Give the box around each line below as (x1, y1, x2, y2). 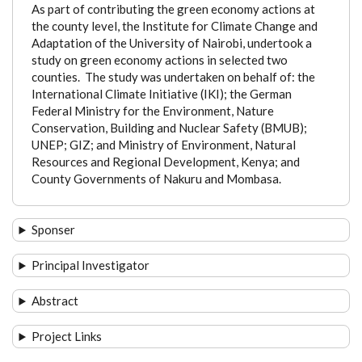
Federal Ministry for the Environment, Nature (31, 103, 274, 118)
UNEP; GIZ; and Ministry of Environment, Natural (31, 137, 296, 152)
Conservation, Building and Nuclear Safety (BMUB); (31, 120, 307, 135)
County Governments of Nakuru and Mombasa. (31, 170, 281, 186)
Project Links (32, 329, 103, 343)
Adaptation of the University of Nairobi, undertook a (31, 35, 312, 50)
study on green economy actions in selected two (31, 52, 288, 67)
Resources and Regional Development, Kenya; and (31, 154, 300, 169)
